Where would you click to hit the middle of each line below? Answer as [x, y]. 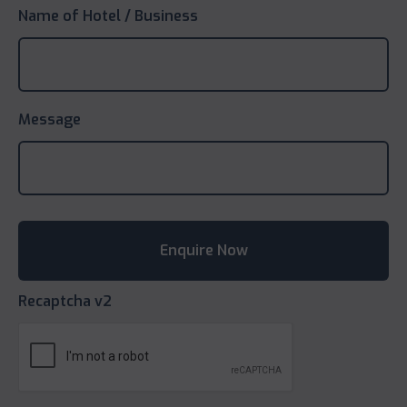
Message [50, 119]
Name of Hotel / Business [108, 15]
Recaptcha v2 [65, 301]
